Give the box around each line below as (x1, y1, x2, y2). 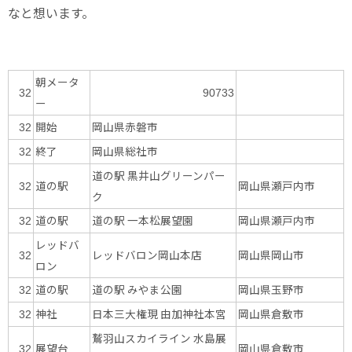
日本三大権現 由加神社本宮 (92, 306, 226, 322)
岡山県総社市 (92, 143, 158, 159)
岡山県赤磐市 (92, 119, 158, 135)
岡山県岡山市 (238, 247, 304, 263)
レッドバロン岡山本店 (92, 247, 202, 263)
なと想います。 (8, 3, 94, 23)
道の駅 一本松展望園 (92, 212, 193, 229)
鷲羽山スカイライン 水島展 (92, 330, 226, 346)
